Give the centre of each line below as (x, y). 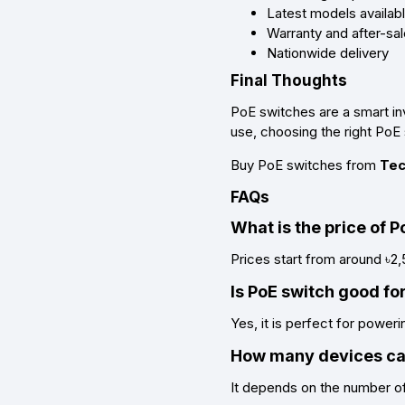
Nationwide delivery (328, 53)
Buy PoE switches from (305, 165)
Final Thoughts (289, 81)
